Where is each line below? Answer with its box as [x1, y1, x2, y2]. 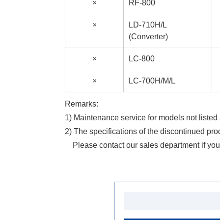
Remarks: [65, 100, 98, 108]
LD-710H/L [129, 21, 167, 29]
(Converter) [129, 32, 168, 41]
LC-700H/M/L [129, 77, 175, 85]
